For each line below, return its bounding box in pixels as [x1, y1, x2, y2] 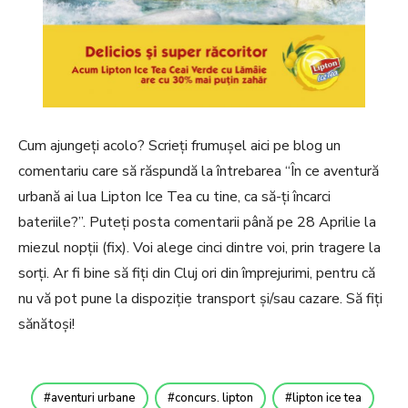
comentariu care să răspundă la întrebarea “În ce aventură [18, 160, 379, 181]
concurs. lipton [175, 389, 253, 406]
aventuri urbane [51, 389, 136, 406]
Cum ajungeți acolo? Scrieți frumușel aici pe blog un [18, 135, 341, 156]
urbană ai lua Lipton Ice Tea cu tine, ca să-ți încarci [18, 186, 331, 207]
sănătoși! [18, 313, 75, 334]
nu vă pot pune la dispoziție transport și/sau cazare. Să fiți [18, 288, 382, 309]
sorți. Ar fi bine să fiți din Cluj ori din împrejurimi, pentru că [18, 262, 375, 283]
